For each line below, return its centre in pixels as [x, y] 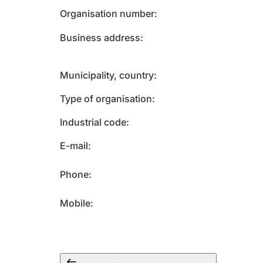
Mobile [75, 203]
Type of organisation [106, 99]
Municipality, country [107, 75]
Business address [100, 38]
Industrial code [93, 122]
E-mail [74, 146]
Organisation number [107, 14]
